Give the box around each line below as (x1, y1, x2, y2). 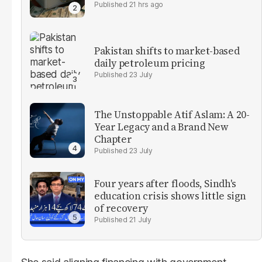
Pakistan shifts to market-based (94, 43, 240, 58)
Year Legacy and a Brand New (94, 120, 229, 135)
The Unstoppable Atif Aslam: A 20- (94, 108, 250, 122)
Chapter (94, 132, 132, 147)
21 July (129, 215, 151, 225)
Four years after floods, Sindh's (94, 177, 236, 191)
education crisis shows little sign (94, 189, 247, 204)
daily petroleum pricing (94, 56, 205, 70)
